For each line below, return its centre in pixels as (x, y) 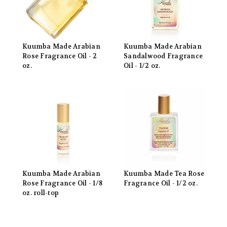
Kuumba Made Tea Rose (164, 174)
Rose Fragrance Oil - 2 (60, 56)
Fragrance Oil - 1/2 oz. (161, 183)
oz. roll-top (41, 193)
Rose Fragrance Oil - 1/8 (62, 183)
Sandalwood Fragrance (163, 56)
